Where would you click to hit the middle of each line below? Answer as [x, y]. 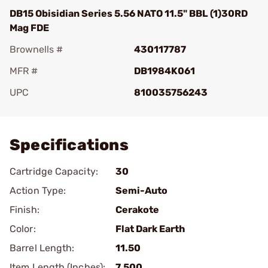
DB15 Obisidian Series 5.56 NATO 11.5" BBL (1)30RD [129, 13]
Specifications [69, 145]
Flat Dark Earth [150, 229]
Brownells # [36, 49]
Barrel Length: [42, 248]
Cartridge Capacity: [54, 171]
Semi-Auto [141, 191]
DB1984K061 [165, 71]
